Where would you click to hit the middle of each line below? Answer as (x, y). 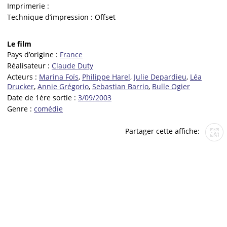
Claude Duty (72, 66)
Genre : (21, 108)
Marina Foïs (59, 77)
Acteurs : (23, 77)
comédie (48, 108)
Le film (19, 44)
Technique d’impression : (51, 17)
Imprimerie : (28, 6)
